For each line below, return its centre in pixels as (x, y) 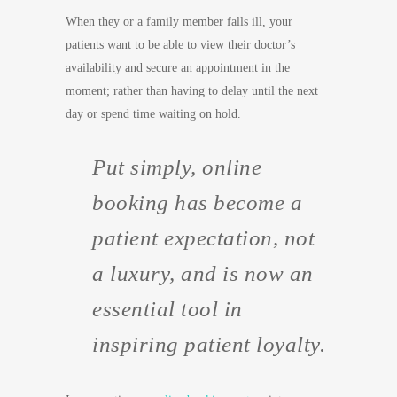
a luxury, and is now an (203, 273)
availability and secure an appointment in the (178, 68)
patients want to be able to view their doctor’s (180, 45)
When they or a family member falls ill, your (179, 22)
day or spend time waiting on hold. (153, 114)
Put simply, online (177, 167)
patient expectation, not (203, 238)
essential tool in (167, 309)
